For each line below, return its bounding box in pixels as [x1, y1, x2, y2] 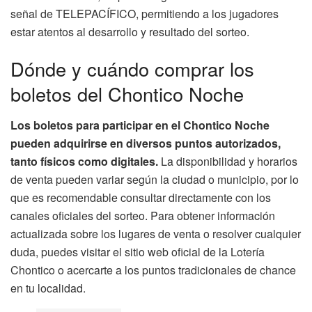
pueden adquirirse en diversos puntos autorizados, [10, 134, 281, 151]
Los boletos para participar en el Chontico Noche [10, 116, 270, 133]
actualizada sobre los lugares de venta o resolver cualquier [10, 225, 301, 242]
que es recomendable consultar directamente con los [10, 189, 271, 205]
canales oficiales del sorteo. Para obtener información [10, 207, 275, 224]
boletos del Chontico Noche [10, 80, 244, 108]
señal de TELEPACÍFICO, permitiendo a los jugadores [10, 5, 279, 22]
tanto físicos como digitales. [10, 153, 158, 169]
